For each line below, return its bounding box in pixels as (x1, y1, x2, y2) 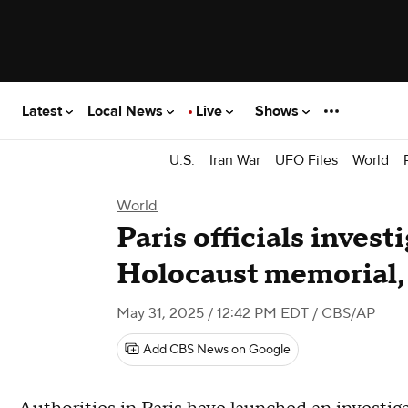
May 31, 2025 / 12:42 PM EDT (117, 304, 309, 322)
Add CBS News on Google (143, 342, 291, 358)
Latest (22, 101, 66, 120)
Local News (87, 101, 167, 120)
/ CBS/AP (309, 304, 375, 322)
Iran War (209, 150, 260, 169)
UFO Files (275, 150, 338, 169)
